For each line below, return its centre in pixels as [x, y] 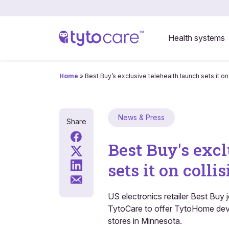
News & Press [141, 117]
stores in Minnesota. [145, 221]
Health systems [196, 38]
